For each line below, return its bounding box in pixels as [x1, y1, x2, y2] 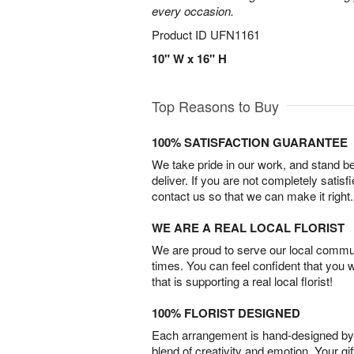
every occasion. [152, 2, 234, 19]
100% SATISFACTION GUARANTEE [152, 134, 348, 151]
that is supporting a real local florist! [152, 273, 333, 289]
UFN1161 [210, 26, 260, 43]
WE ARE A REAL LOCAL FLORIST [152, 219, 345, 236]
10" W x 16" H [152, 50, 227, 67]
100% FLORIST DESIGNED [152, 304, 300, 322]
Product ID [152, 26, 210, 43]
